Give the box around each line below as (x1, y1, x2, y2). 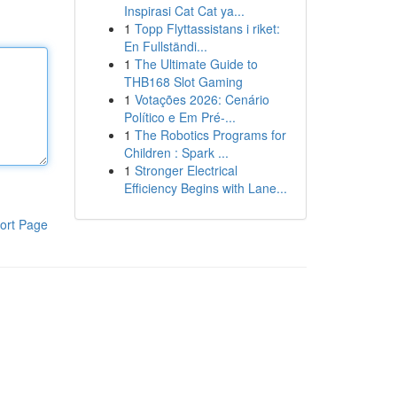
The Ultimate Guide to (134, 55, 258, 73)
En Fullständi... (123, 37, 207, 55)
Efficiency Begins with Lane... (123, 179, 287, 197)
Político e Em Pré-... (123, 108, 236, 126)
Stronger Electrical (134, 161, 237, 179)
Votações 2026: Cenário (134, 90, 269, 108)
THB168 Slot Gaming (123, 73, 243, 90)
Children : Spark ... (123, 144, 229, 161)
